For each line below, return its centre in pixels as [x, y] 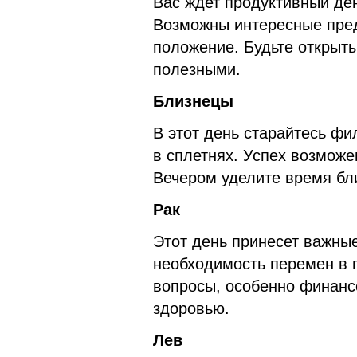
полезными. [197, 69]
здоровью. [191, 308]
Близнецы [193, 101]
